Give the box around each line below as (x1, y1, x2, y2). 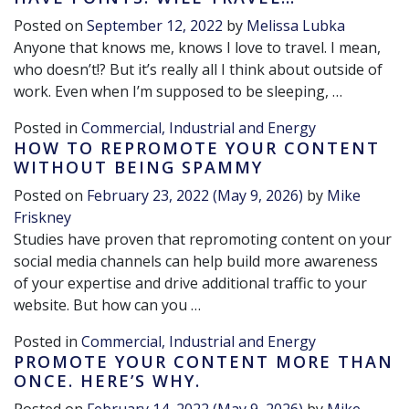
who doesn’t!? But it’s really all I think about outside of (14, 59, 383, 80)
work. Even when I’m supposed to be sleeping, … (14, 81, 342, 102)
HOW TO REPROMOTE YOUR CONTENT (14, 137, 380, 160)
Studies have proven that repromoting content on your (14, 229, 392, 250)
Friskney (14, 207, 71, 228)
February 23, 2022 (87, 185, 209, 206)
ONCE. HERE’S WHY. (14, 370, 201, 393)
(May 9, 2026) (209, 185, 307, 206)
